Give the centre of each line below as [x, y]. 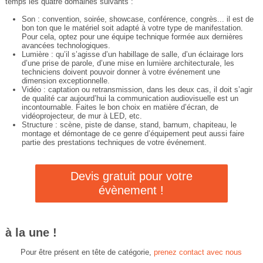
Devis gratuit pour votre [131, 176]
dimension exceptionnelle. [65, 81]
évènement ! [131, 190]
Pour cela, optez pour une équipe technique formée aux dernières [132, 37]
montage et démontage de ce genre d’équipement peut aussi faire [133, 134]
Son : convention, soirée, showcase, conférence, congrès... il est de [137, 19]
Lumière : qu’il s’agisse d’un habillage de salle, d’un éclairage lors [132, 55]
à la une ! [31, 232]
